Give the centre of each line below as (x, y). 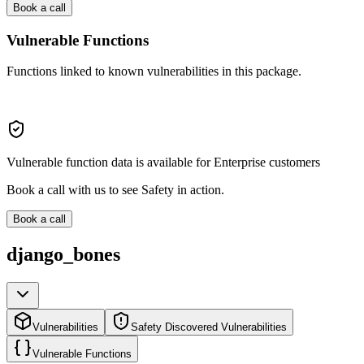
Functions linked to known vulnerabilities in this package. (154, 71)
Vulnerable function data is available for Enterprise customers (163, 162)
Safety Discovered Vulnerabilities (209, 327)
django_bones (63, 255)
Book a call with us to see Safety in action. (115, 190)
